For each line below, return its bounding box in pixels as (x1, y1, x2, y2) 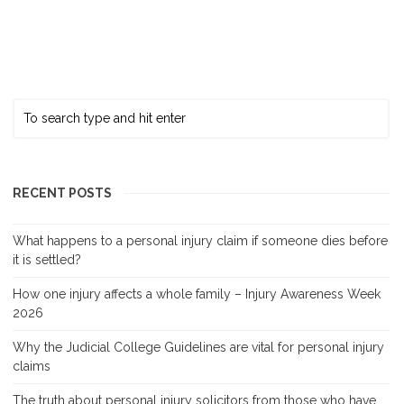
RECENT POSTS (13, 185, 112, 200)
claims (13, 358, 50, 373)
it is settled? (13, 252, 81, 267)
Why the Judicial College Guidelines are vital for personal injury (13, 339, 384, 354)
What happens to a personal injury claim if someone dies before (13, 233, 388, 248)
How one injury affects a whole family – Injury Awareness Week (13, 286, 381, 301)
